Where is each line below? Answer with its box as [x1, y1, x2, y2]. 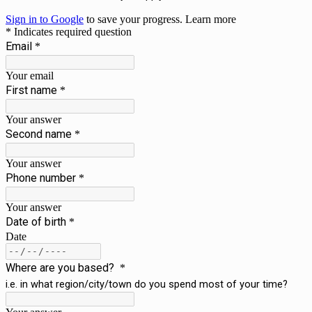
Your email [6, 69, 54, 81]
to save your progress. [84, 13, 185, 25]
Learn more [185, 13, 236, 25]
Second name [6, 127, 72, 141]
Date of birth [6, 214, 66, 228]
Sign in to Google [6, 13, 84, 25]
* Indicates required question [6, 25, 132, 38]
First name [6, 83, 57, 97]
